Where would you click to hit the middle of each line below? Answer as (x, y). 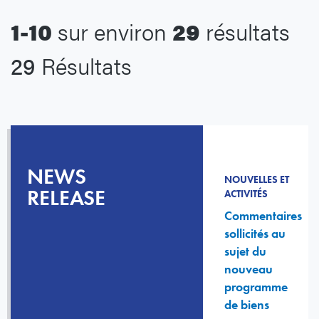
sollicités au (255, 234)
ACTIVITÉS (246, 194)
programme (256, 287)
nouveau (249, 269)
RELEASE (66, 198)
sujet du (245, 251)
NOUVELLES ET (257, 180)
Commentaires (263, 216)
